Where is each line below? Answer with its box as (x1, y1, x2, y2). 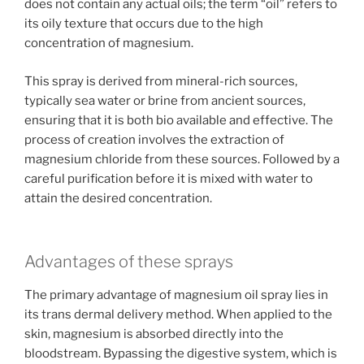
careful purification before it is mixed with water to (24, 171, 313, 186)
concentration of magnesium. (24, 36, 193, 50)
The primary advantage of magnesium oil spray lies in (24, 288, 328, 302)
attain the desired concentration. (24, 190, 212, 206)
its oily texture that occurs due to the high (24, 16, 263, 31)
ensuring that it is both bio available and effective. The (24, 112, 333, 128)
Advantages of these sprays (24, 252, 233, 271)
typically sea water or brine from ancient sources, (24, 93, 305, 108)
